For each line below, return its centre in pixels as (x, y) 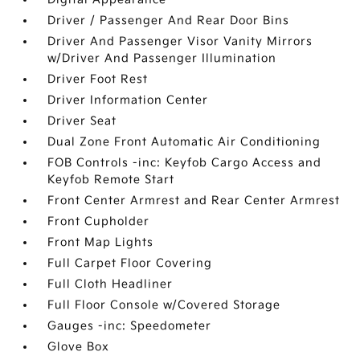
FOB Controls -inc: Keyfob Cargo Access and (185, 163)
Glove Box (79, 347)
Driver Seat (82, 121)
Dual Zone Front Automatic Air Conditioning (184, 142)
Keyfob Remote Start (111, 180)
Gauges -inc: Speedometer (130, 326)
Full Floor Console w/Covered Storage (164, 305)
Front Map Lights (101, 242)
